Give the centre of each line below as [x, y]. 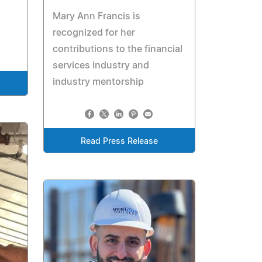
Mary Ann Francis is [97, 17]
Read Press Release [120, 142]
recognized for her [94, 33]
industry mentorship [99, 82]
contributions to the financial [118, 49]
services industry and [101, 66]
